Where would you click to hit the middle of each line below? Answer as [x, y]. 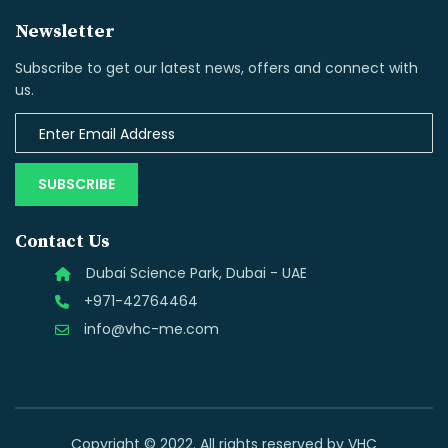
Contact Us [62, 241]
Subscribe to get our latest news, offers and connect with [216, 68]
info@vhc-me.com [151, 329]
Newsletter [65, 31]
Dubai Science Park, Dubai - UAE [196, 273]
